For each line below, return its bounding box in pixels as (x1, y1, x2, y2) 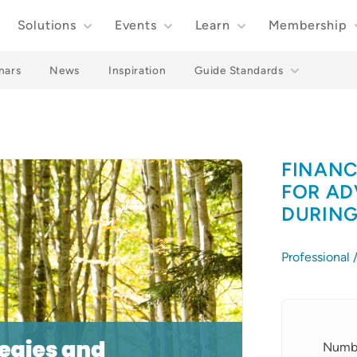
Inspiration (108, 64, 167, 76)
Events (114, 18, 157, 33)
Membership (268, 18, 347, 33)
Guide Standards (194, 64, 284, 76)
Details (280, 300, 320, 315)
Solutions (17, 18, 76, 33)
